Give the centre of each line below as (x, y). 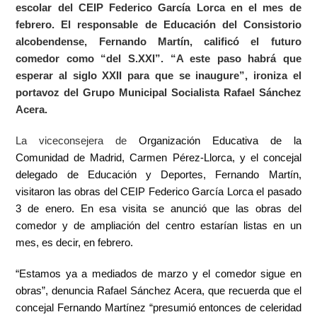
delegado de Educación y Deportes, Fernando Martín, (158, 175)
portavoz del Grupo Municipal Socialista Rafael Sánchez (158, 93)
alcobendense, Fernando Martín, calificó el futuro (158, 42)
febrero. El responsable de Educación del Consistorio (158, 25)
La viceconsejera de (77, 141)
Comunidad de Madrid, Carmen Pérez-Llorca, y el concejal (158, 158)
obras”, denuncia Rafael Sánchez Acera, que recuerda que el (158, 291)
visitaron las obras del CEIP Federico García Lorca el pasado (158, 192)
